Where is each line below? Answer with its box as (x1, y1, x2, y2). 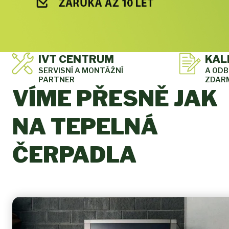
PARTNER (38, 75, 75, 85)
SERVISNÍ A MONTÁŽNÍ (38, 66, 123, 76)
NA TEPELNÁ (12, 113, 158, 141)
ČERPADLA (12, 141, 136, 169)
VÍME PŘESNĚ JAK (12, 85, 218, 112)
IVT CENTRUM (38, 53, 114, 66)
